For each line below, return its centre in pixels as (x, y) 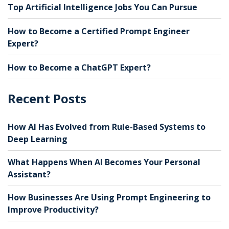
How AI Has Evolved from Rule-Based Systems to (107, 127)
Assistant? (29, 174)
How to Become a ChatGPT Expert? (79, 67)
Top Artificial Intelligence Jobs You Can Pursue (102, 7)
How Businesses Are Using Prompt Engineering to (109, 197)
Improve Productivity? (53, 209)
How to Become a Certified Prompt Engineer (99, 31)
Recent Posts (47, 98)
